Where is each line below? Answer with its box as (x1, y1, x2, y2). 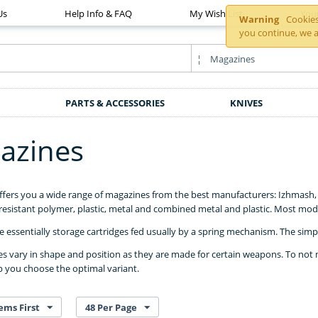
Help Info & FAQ (65, 7, 133, 20)
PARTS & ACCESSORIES (65, 97, 165, 110)
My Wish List (190, 7, 243, 20)
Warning (239, 13, 280, 26)
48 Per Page (84, 301, 137, 314)
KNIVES (229, 97, 263, 110)
